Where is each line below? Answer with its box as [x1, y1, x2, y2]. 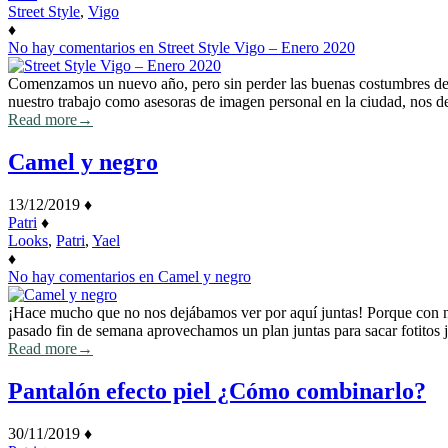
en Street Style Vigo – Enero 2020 [135, 39, 355, 57]
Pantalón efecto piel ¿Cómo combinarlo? [8, 377, 426, 404]
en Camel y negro [135, 267, 251, 285]
